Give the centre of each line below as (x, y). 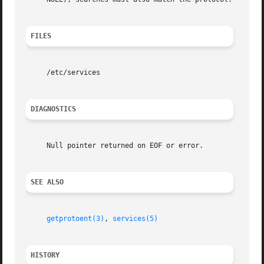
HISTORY (45, 255)
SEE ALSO (47, 182)
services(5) (136, 219)
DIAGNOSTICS (54, 109)
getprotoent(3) (76, 219)
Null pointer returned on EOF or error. (115, 146)
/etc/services (63, 73)
